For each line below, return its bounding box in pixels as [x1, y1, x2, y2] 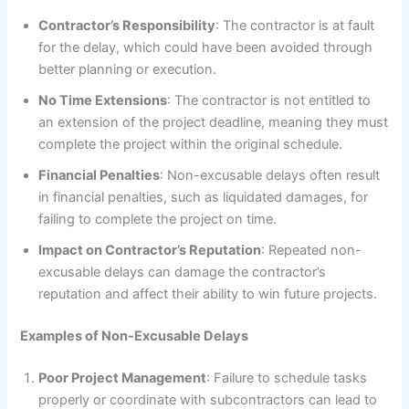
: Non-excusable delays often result [160, 167, 381, 184]
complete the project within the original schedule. [38, 136, 343, 153]
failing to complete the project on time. [38, 211, 278, 228]
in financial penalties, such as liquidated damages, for [38, 189, 369, 206]
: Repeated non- [261, 242, 362, 259]
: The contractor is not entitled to [167, 92, 372, 110]
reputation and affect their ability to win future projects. [38, 286, 378, 303]
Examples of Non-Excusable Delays [20, 328, 249, 345]
